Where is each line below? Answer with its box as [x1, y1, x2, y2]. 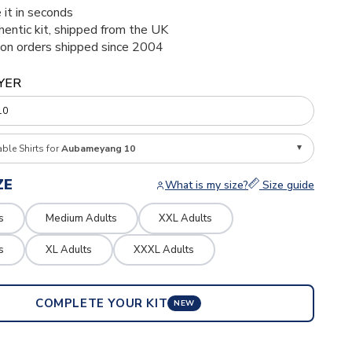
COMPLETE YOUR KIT [35, 295, 168, 311]
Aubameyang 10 [60, 142, 135, 155]
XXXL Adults [134, 242, 195, 257]
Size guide [258, 178, 314, 192]
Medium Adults [46, 211, 118, 225]
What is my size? [164, 178, 248, 192]
